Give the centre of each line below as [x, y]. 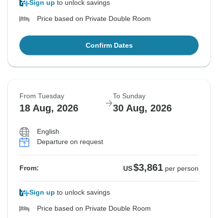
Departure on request [70, 142]
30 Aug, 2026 [142, 108]
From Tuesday [42, 96]
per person [182, 169]
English [48, 132]
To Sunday [129, 96]
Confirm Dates [109, 45]
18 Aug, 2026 [49, 108]
